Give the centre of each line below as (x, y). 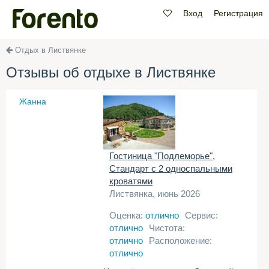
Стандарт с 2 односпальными (171, 168)
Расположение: (180, 240)
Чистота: (167, 228)
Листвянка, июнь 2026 (155, 194)
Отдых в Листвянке (50, 50)
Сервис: (201, 215)
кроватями (131, 181)
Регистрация (238, 13)
